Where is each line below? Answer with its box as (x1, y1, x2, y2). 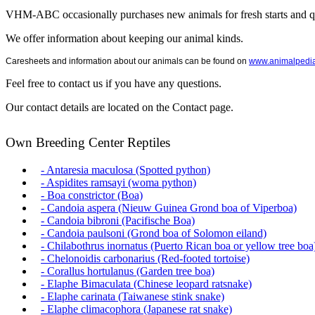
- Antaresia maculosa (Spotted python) (41, 164, 210, 176)
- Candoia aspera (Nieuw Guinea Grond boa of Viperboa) (41, 202, 297, 214)
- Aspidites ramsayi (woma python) (41, 176, 196, 189)
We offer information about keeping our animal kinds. (6, 32, 243, 45)
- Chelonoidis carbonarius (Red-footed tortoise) (41, 252, 250, 265)
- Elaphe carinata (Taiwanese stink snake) (41, 290, 224, 303)
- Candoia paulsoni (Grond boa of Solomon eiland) (41, 227, 266, 240)
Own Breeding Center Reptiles (6, 135, 170, 150)
